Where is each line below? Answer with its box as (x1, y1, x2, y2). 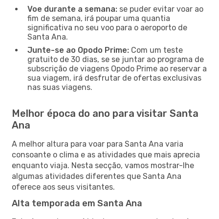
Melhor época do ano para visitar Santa (12, 107, 198, 119)
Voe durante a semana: (27, 4, 117, 14)
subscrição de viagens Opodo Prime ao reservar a (27, 64, 207, 73)
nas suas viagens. (27, 82, 92, 92)
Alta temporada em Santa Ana (12, 197, 142, 209)
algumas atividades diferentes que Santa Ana (12, 171, 181, 181)
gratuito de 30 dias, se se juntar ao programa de (27, 54, 204, 64)
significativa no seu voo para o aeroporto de (27, 22, 187, 32)
